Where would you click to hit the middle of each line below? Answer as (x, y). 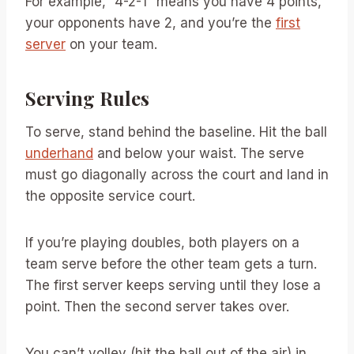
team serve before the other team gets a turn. (171, 264)
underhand (59, 154)
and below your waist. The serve (199, 154)
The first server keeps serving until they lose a (173, 286)
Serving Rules (87, 98)
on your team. (111, 45)
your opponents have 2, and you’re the (151, 23)
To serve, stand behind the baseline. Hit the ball (176, 132)
